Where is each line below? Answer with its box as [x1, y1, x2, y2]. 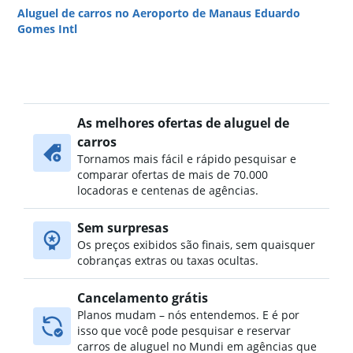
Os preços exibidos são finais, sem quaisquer [77, 237, 315, 252]
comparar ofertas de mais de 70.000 [77, 167, 268, 182]
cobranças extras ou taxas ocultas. [77, 253, 258, 268]
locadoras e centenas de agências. [77, 183, 258, 198]
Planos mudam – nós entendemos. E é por [77, 307, 299, 322]
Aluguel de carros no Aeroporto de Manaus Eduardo [17, 6, 300, 20]
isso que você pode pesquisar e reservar [77, 323, 291, 338]
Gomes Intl [17, 21, 77, 36]
